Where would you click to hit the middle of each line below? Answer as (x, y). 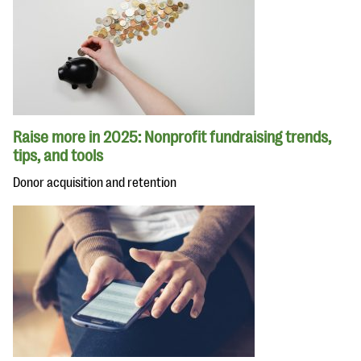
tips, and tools (58, 156)
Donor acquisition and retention (95, 183)
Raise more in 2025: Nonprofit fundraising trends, (172, 137)
